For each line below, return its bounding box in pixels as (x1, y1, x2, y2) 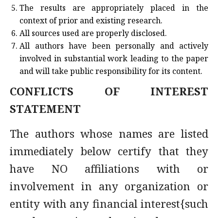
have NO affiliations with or (10, 161, 208, 176)
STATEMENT (10, 101, 81, 116)
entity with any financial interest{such (10, 196, 208, 211)
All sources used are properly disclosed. (19, 28, 167, 38)
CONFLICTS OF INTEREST (10, 84, 208, 98)
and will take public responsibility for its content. (19, 66, 202, 76)
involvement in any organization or (10, 179, 208, 193)
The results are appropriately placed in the (19, 2, 208, 13)
